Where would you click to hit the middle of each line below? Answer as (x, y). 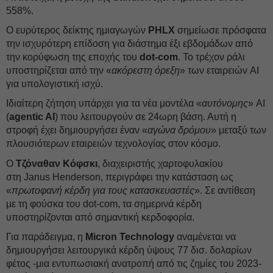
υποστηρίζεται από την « (59, 70)
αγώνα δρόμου (179, 130)
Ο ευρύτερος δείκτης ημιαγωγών (77, 30)
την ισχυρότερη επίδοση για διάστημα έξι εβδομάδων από (129, 44)
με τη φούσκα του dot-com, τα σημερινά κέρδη (104, 204)
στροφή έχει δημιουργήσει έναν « (77, 130)
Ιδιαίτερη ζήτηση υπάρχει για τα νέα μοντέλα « (104, 103)
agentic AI (32, 117)
